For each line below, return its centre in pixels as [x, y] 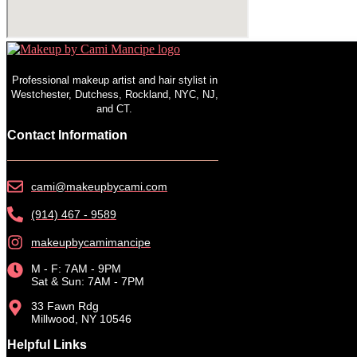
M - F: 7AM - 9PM [76, 268]
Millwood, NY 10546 [81, 318]
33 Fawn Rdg [65, 306]
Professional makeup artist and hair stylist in [114, 80]
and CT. [114, 108]
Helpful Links [47, 344]
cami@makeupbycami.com [99, 186]
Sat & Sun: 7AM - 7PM [88, 281]
